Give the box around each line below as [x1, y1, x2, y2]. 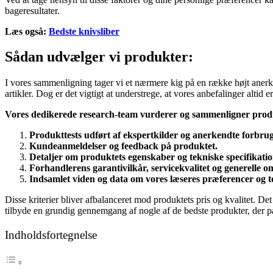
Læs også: [5, 26, 49, 37]
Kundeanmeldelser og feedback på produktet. [29, 141, 218, 152]
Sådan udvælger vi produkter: [5, 49, 193, 65]
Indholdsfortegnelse [5, 228, 97, 241]
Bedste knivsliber [49, 26, 119, 37]
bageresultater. [5, 5, 60, 16]
